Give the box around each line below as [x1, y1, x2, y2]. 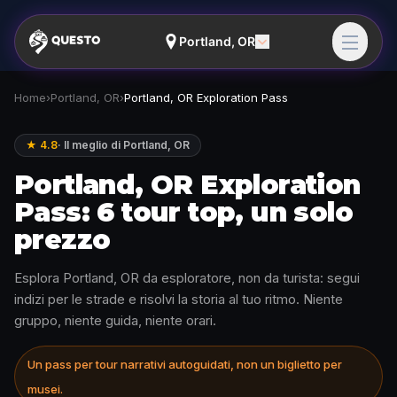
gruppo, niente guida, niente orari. [14, 312, 216, 329]
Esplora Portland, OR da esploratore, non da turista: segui [14, 269, 360, 286]
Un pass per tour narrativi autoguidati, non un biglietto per [27, 357, 342, 371]
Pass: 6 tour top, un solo [14, 196, 353, 229]
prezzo [14, 223, 111, 256]
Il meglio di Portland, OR [64, 138, 190, 152]
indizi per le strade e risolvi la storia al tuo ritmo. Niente [14, 291, 343, 307]
